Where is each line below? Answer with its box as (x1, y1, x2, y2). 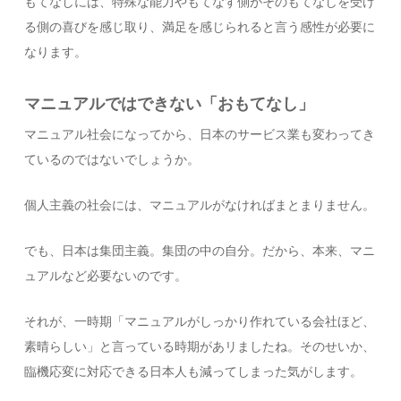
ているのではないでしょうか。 (24, 153, 200, 166)
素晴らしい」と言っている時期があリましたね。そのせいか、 (24, 340, 376, 354)
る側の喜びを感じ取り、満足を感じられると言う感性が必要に (24, 21, 376, 34)
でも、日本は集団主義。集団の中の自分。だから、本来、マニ (24, 244, 376, 258)
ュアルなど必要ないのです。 (24, 269, 188, 283)
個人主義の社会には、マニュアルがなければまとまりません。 (24, 199, 376, 212)
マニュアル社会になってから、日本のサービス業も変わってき (24, 128, 376, 141)
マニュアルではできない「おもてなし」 (24, 95, 315, 113)
